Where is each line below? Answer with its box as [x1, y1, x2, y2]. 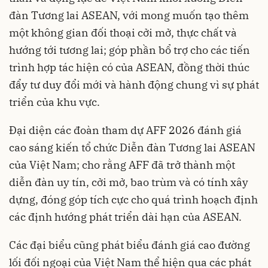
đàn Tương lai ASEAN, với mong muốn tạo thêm [9, 8, 249, 22]
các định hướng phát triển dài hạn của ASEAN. [9, 209, 242, 224]
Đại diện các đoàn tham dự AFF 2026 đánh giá [9, 123, 242, 137]
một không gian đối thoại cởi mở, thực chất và [9, 25, 237, 39]
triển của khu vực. [9, 95, 100, 109]
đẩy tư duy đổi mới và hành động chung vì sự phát [9, 77, 259, 92]
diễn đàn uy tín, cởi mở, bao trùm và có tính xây [9, 175, 248, 189]
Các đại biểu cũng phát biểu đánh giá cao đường [9, 237, 250, 252]
